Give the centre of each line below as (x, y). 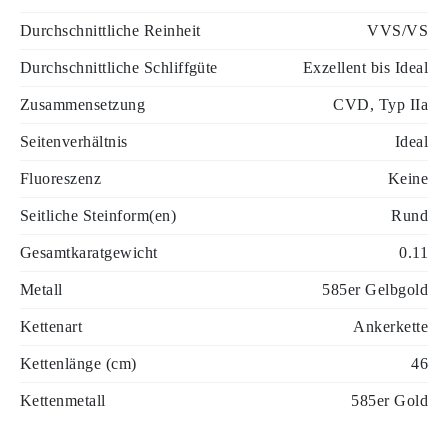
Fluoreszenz (61, 178)
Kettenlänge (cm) (78, 363)
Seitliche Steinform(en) (98, 215)
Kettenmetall (63, 400)
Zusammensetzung (83, 104)
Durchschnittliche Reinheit (110, 30)
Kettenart (51, 326)
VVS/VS (397, 30)
